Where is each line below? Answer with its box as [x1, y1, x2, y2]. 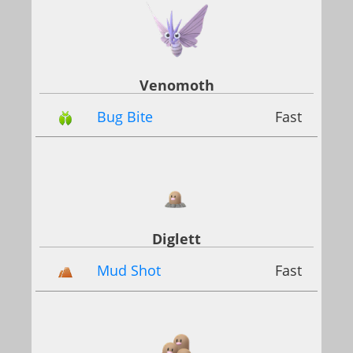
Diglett [152, 229, 201, 249]
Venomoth [139, 76, 214, 95]
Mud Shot [97, 261, 161, 281]
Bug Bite [97, 107, 153, 127]
